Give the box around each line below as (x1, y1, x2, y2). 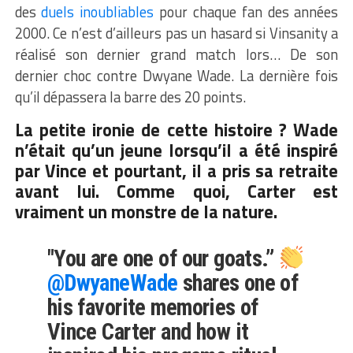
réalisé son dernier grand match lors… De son (14, 43, 339, 65)
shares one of (177, 269, 299, 296)
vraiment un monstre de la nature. (14, 198, 277, 225)
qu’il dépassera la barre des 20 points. (14, 85, 246, 108)
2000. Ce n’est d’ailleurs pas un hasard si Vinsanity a (14, 21, 339, 44)
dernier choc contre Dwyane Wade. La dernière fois (14, 64, 339, 87)
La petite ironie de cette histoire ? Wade (14, 116, 339, 143)
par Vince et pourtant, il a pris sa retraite (14, 157, 339, 184)
